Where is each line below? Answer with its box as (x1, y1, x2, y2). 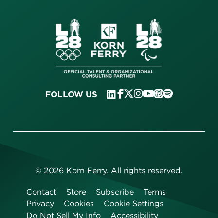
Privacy (26, 199, 54, 208)
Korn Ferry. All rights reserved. (64, 165, 183, 175)
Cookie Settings (103, 199, 163, 208)
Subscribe (95, 187, 134, 197)
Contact (26, 187, 56, 197)
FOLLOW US (45, 89, 97, 99)
